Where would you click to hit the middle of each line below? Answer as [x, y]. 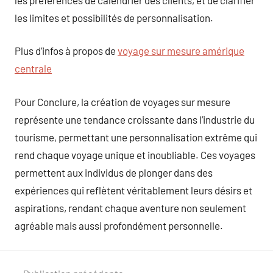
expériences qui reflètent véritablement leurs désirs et [133, 190]
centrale [33, 68]
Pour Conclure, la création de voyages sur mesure [122, 101]
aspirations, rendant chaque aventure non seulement [130, 207]
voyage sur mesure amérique [181, 51]
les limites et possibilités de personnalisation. [114, 17]
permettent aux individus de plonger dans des [114, 172]
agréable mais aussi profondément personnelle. [119, 225]
